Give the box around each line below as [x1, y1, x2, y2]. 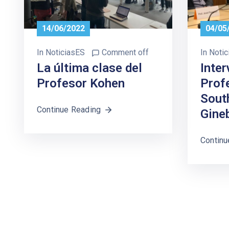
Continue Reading [37, 105, 101, 115]
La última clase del [37, 61, 142, 76]
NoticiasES [45, 48, 85, 58]
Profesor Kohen [37, 76, 125, 91]
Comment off [102, 48, 149, 58]
